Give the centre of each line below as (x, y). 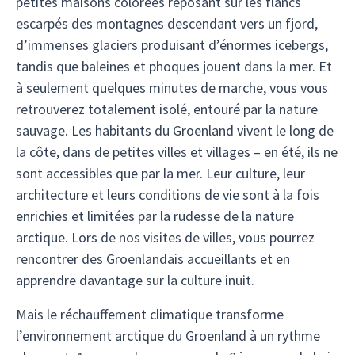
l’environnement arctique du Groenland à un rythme (168, 336)
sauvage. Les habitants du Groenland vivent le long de (175, 131)
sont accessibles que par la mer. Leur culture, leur (160, 174)
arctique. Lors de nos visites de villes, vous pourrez (165, 238)
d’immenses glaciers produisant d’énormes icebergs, (172, 45)
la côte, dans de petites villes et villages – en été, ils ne (177, 152)
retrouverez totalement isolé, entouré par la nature (167, 109)
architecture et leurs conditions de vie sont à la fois (168, 195)
